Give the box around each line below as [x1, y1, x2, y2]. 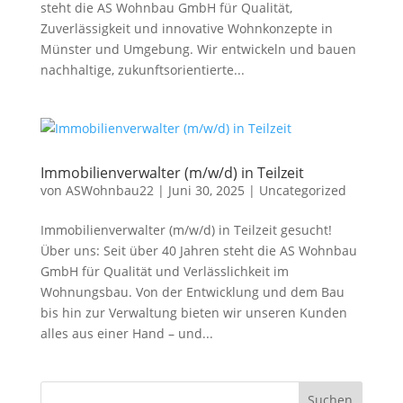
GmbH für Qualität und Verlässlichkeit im [40, 263, 289, 280]
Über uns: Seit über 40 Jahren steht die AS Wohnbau [40, 242, 357, 259]
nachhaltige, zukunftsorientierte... [40, 61, 245, 78]
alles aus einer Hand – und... [40, 325, 213, 342]
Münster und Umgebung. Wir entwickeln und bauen [40, 40, 356, 58]
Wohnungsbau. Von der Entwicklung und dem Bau [40, 283, 345, 300]
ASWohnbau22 [65, 182, 154, 199]
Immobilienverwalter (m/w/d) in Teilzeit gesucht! [40, 221, 332, 238]
